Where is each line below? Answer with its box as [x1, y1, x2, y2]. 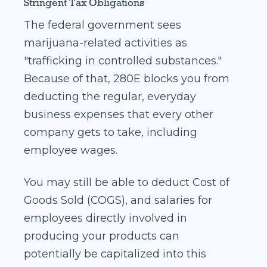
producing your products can [24, 229, 179, 243]
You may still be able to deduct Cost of [24, 176, 229, 190]
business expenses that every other [24, 108, 213, 122]
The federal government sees [24, 18, 181, 32]
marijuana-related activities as [24, 36, 187, 50]
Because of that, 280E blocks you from [24, 72, 229, 86]
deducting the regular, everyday [24, 90, 196, 104]
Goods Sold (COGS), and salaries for [24, 194, 212, 207]
